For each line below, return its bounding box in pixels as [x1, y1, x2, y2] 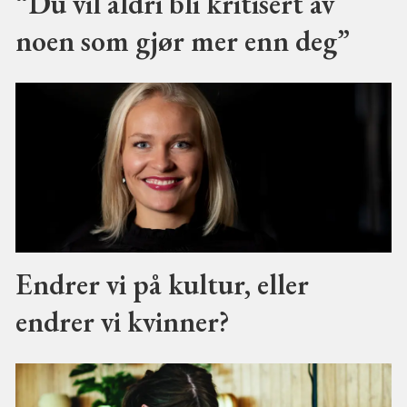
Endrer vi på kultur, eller [15, 264, 309, 303]
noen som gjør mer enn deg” [15, 21, 350, 59]
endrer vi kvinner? [15, 302, 230, 340]
